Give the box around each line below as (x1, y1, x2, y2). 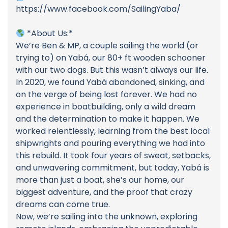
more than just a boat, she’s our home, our (16, 174, 184, 186)
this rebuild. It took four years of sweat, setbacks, (16, 150, 211, 162)
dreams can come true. (16, 198, 110, 211)
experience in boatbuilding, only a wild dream (16, 101, 195, 113)
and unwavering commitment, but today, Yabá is (16, 162, 209, 174)
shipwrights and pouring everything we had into (16, 137, 205, 150)
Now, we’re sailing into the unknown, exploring (16, 211, 197, 223)
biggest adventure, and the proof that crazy (16, 186, 192, 198)
